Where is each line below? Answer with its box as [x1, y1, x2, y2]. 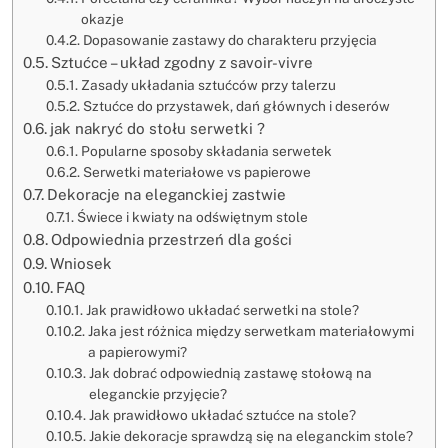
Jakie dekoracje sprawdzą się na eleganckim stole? [88, 427, 413, 444]
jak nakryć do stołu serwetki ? [50, 119, 266, 137]
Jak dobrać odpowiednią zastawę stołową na [88, 364, 372, 381]
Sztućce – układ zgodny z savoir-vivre [51, 53, 314, 71]
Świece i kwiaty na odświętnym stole [76, 208, 308, 225]
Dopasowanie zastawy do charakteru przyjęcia [82, 31, 377, 48]
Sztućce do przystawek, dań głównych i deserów [82, 97, 390, 114]
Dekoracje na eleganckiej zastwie [47, 185, 287, 203]
